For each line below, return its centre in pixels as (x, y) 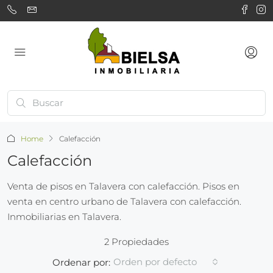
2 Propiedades (136, 242)
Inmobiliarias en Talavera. (64, 217)
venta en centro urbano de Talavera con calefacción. (124, 201)
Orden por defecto (155, 262)
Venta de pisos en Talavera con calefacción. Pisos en (123, 186)
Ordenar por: (81, 262)
